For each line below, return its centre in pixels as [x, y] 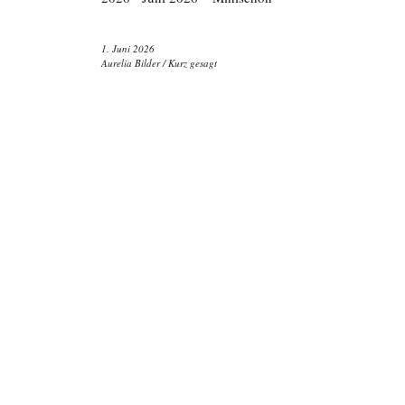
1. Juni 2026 [128, 48]
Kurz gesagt [193, 63]
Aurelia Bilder [131, 63]
